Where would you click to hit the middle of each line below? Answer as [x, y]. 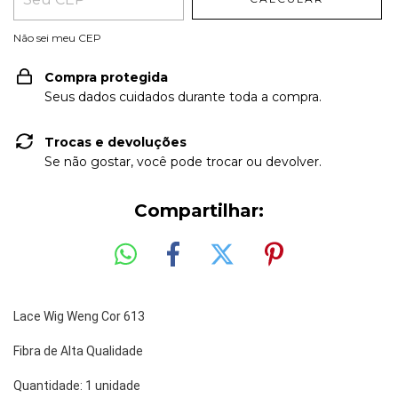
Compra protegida [106, 77]
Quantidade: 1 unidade [77, 385]
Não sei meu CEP [57, 38]
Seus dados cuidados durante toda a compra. [183, 97]
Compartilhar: [199, 211]
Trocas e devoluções [115, 142]
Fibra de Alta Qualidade [80, 350]
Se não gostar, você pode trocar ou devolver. [183, 162]
